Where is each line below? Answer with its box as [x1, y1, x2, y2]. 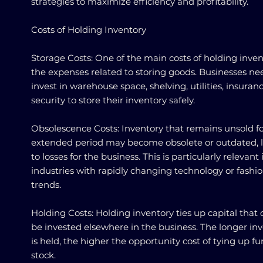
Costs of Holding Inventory [31, 24, 146, 35]
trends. [31, 179, 61, 190]
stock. [31, 249, 56, 261]
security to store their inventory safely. [31, 95, 195, 106]
